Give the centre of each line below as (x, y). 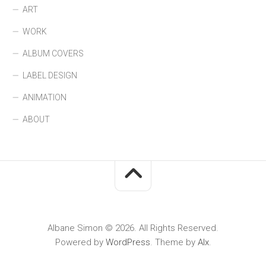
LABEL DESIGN (50, 75)
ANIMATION (45, 97)
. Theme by (174, 242)
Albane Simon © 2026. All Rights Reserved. (133, 228)
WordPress (128, 242)
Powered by (80, 242)
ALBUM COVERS (53, 53)
